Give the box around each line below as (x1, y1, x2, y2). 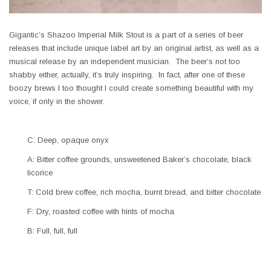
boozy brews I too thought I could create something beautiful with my (9, 83, 253, 93)
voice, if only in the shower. (9, 97, 104, 106)
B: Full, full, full (27, 226, 77, 236)
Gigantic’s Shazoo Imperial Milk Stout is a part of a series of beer (9, 30, 243, 40)
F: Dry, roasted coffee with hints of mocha (27, 207, 174, 217)
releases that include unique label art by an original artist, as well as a (9, 44, 259, 53)
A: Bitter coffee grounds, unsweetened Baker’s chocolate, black (27, 155, 252, 165)
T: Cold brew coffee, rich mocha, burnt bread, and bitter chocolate (27, 188, 261, 197)
